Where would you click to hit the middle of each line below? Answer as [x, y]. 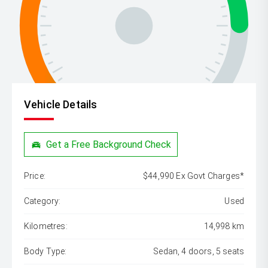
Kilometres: [46, 226]
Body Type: [45, 252]
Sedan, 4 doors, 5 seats [199, 252]
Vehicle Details [61, 104]
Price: [35, 176]
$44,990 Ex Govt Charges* [194, 176]
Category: [42, 201]
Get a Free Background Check [109, 144]
